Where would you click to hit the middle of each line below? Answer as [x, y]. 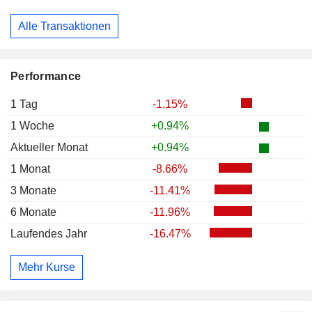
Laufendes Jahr [49, 234]
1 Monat [30, 169]
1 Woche [32, 126]
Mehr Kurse [47, 267]
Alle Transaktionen [64, 26]
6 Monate [33, 212]
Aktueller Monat [49, 148]
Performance [46, 77]
